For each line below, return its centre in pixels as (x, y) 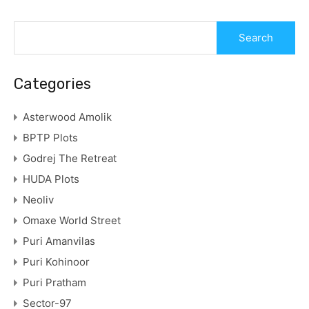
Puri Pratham (54, 282)
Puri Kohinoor (56, 261)
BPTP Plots (50, 137)
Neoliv (38, 199)
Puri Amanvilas (59, 241)
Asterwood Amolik (67, 117)
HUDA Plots (51, 179)
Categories (52, 83)
